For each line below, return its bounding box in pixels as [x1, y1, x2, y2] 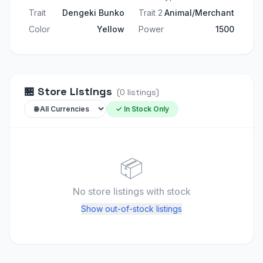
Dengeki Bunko [62, 8, 124, 18]
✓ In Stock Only [116, 104, 169, 113]
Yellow [97, 24, 124, 34]
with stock [146, 186, 191, 197]
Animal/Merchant [164, 8, 234, 18]
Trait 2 [139, 8, 163, 18]
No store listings [72, 186, 146, 197]
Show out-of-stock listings [81, 204, 182, 214]
